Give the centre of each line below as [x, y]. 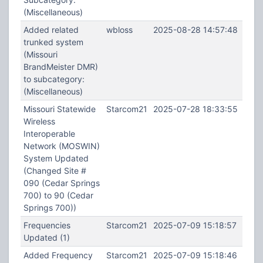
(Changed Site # [55, 171]
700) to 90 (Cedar [58, 195]
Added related [51, 30]
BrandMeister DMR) [60, 67]
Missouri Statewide [59, 109]
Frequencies [47, 225]
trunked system [53, 42]
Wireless [39, 121]
